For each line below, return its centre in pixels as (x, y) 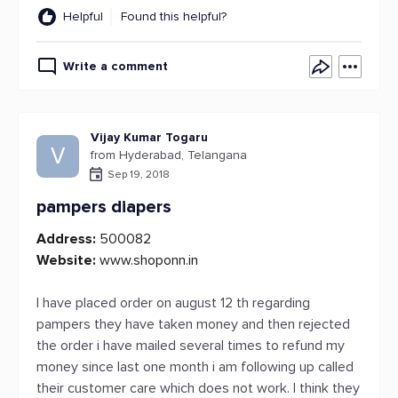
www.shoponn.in (147, 260)
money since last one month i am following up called (195, 367)
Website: (66, 260)
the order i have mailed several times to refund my (191, 346)
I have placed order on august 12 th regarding (173, 303)
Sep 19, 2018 (139, 174)
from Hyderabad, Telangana (169, 155)
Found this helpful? (174, 16)
